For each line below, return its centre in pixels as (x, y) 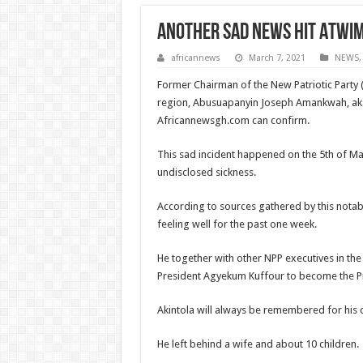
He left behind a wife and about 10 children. (258, 344)
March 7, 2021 (277, 58)
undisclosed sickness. (206, 172)
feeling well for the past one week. (237, 224)
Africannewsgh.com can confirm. (233, 120)
